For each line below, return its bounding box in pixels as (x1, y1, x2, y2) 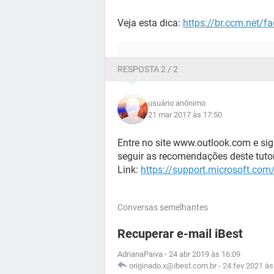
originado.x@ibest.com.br (129, 261, 217, 270)
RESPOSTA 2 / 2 (117, 64, 178, 74)
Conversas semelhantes (117, 202, 208, 212)
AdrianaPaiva (117, 250, 163, 259)
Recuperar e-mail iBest (117, 226, 243, 241)
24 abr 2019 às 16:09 (169, 250, 240, 259)
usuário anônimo (148, 98, 206, 108)
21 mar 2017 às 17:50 (148, 110, 222, 119)
